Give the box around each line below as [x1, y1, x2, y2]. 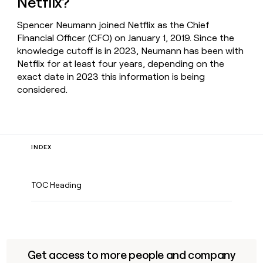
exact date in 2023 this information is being [17, 71, 205, 83]
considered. [17, 84, 68, 96]
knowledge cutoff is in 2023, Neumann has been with [17, 45, 244, 57]
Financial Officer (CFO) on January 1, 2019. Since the [17, 32, 235, 44]
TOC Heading [31, 180, 82, 190]
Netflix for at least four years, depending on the [17, 58, 225, 70]
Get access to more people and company [27, 248, 236, 262]
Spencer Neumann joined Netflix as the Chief [17, 19, 210, 31]
